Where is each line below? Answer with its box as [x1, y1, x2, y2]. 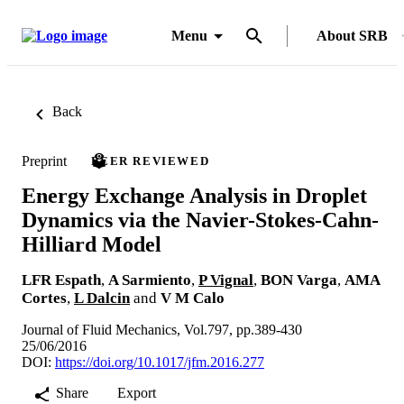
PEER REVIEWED [91, 154, 210, 168]
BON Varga [261, 271, 337, 289]
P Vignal [198, 271, 253, 289]
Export [117, 384, 156, 400]
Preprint [22, 152, 67, 169]
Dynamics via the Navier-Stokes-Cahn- [22, 207, 379, 232]
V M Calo [161, 289, 225, 307]
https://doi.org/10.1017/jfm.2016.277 [55, 353, 264, 370]
